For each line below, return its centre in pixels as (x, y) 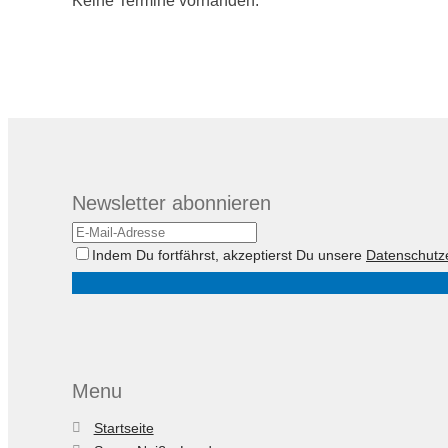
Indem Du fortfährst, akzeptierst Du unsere (229, 254)
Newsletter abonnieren (171, 202)
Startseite (123, 428)
